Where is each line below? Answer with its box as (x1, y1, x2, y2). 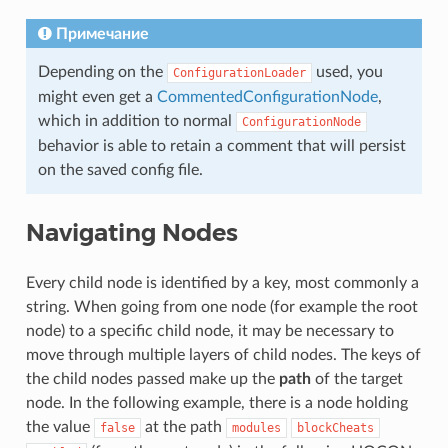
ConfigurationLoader (172, 66, 306, 81)
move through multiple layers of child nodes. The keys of (25, 347, 421, 364)
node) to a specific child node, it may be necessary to (25, 323, 394, 340)
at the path (140, 419, 226, 436)
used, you (311, 64, 383, 81)
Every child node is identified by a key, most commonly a (25, 275, 419, 292)
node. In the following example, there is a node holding (25, 395, 408, 412)
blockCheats (296, 421, 374, 436)
